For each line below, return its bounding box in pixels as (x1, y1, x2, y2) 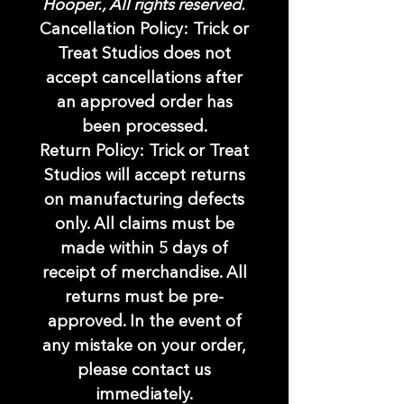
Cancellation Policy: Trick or (40, 22, 249, 39)
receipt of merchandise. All (41, 265, 247, 282)
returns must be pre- (65, 289, 224, 307)
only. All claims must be (54, 216, 234, 234)
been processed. (81, 119, 207, 136)
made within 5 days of (60, 241, 228, 258)
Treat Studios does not (58, 46, 231, 63)
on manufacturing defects (44, 192, 244, 209)
